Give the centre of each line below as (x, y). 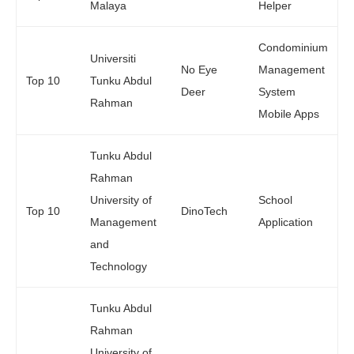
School (275, 200)
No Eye (199, 70)
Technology (119, 267)
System (277, 92)
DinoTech (204, 211)
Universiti (113, 59)
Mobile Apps (289, 114)
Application (286, 222)
